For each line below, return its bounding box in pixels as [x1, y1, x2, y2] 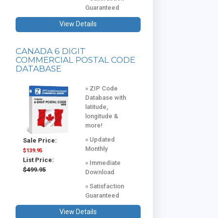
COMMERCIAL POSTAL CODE [16, 54, 136, 65]
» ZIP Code [85, 84, 118, 92]
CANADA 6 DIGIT [16, 46, 86, 56]
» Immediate [85, 159, 121, 166]
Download [85, 168, 115, 176]
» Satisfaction [85, 182, 125, 190]
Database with [85, 93, 127, 101]
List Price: [23, 156, 54, 164]
